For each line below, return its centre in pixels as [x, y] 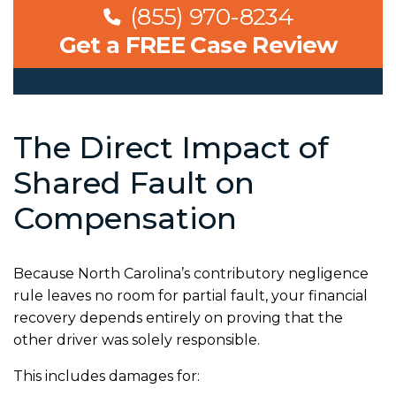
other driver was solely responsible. [137, 339]
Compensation [125, 218]
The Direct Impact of [171, 147]
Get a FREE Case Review [198, 45]
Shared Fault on [134, 183]
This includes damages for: [107, 376]
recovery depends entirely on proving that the [178, 317]
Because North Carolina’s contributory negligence [191, 273]
